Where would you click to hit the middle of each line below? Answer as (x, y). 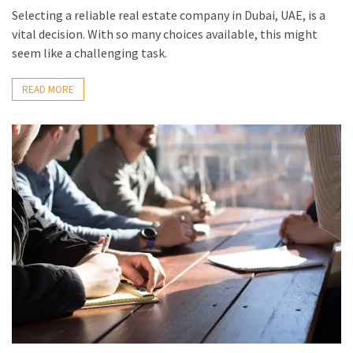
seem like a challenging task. (89, 52)
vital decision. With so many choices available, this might (165, 33)
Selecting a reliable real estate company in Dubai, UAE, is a (169, 15)
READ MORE (48, 89)
